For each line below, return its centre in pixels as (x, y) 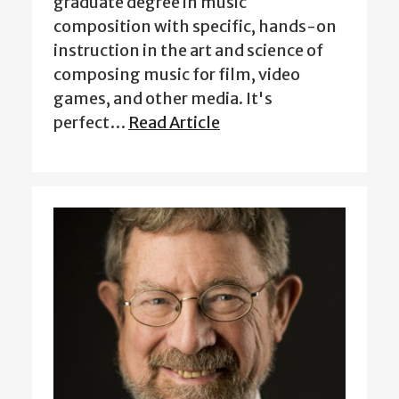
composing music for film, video (177, 75)
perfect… (91, 123)
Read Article (174, 123)
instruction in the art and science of (188, 51)
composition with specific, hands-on (195, 27)
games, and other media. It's (163, 99)
